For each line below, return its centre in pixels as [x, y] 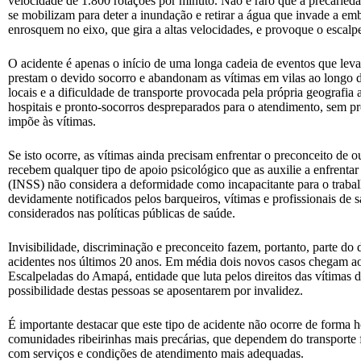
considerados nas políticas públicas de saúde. [122, 213]
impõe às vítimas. [52, 121]
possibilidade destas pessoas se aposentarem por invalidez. [156, 290]
